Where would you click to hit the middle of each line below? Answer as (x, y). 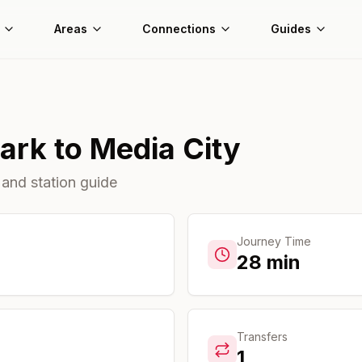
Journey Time (274, 241)
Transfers (262, 337)
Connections (179, 29)
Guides (291, 29)
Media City (165, 149)
